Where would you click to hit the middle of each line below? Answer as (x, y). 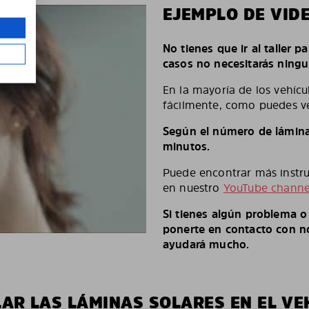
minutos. (187, 147)
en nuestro (193, 188)
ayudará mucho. (206, 245)
